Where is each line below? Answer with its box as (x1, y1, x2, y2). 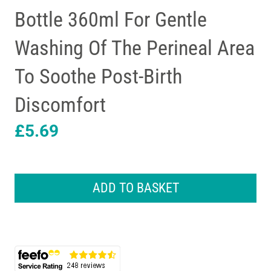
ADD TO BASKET (92, 180, 179, 195)
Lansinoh (14, 162, 54, 174)
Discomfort (15, 92, 106, 117)
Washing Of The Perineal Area (15, 35, 255, 60)
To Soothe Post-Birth (15, 64, 182, 88)
